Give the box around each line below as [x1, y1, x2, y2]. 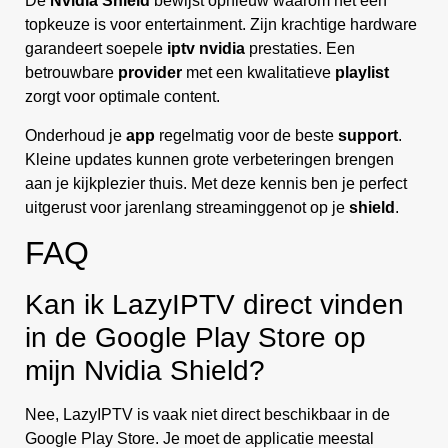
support [338, 126, 398, 144]
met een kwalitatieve [182, 64, 335, 82]
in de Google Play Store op [25, 322, 366, 354]
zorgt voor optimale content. [25, 88, 220, 106]
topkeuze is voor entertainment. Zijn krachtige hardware [25, 16, 417, 34]
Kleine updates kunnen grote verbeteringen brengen [25, 150, 394, 168]
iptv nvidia [167, 40, 245, 58]
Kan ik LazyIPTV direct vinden [25, 289, 404, 321]
